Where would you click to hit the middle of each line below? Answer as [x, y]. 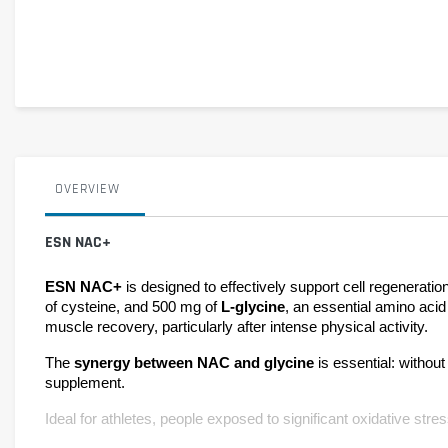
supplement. [85, 382]
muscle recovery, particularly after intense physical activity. [236, 326]
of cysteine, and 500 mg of [133, 306]
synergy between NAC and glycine [196, 362]
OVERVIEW [87, 188]
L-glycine [253, 306]
